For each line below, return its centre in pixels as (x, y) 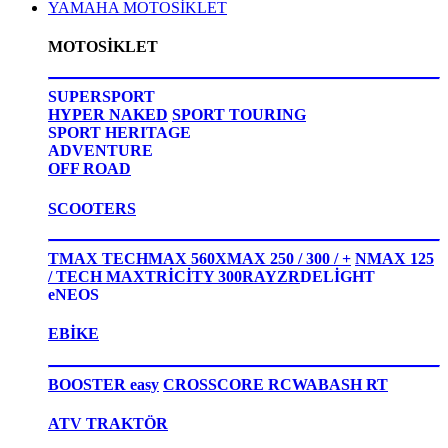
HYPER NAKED (108, 115)
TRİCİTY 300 (193, 276)
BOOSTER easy (103, 384)
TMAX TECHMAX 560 (131, 258)
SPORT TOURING (239, 115)
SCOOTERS (92, 208)
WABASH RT (340, 384)
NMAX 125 (394, 258)
